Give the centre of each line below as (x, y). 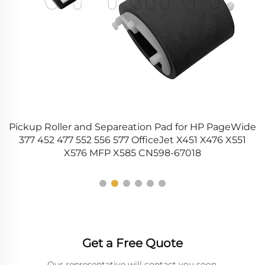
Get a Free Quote (132, 243)
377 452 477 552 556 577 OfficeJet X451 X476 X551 (132, 140)
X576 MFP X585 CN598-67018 (132, 153)
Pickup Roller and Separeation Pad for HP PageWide (132, 127)
